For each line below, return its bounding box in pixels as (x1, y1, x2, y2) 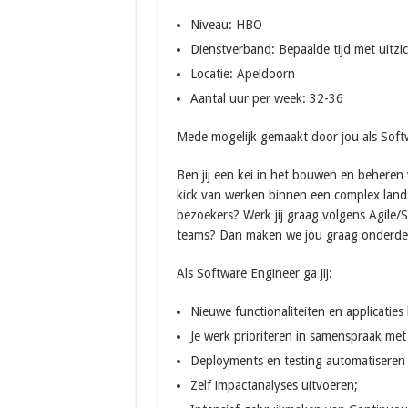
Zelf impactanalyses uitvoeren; (189, 378, 358, 393)
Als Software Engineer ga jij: (176, 266, 332, 280)
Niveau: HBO (189, 17, 262, 32)
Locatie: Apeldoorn (189, 66, 295, 81)
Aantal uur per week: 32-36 (189, 91, 343, 106)
